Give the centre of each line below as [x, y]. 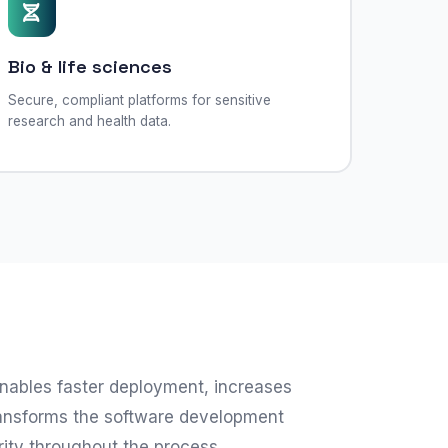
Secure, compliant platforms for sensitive [139, 99]
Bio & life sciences [89, 66]
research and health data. [89, 120]
